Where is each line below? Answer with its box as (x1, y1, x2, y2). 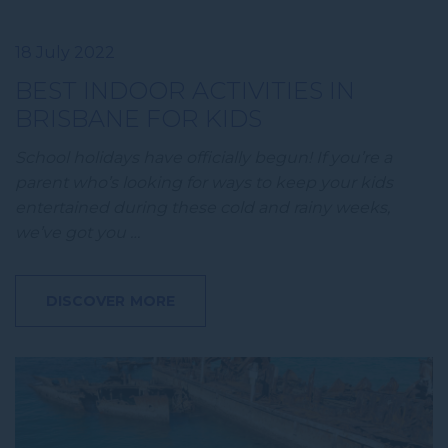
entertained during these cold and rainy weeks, (15, 198, 390, 218)
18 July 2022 (15, 43, 115, 63)
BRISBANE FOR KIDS (15, 104, 262, 134)
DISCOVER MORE (46, 292, 175, 311)
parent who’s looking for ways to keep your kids (15, 173, 393, 193)
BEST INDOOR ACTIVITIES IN (15, 76, 355, 106)
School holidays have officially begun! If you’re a (15, 148, 392, 168)
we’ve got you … (15, 223, 140, 243)
